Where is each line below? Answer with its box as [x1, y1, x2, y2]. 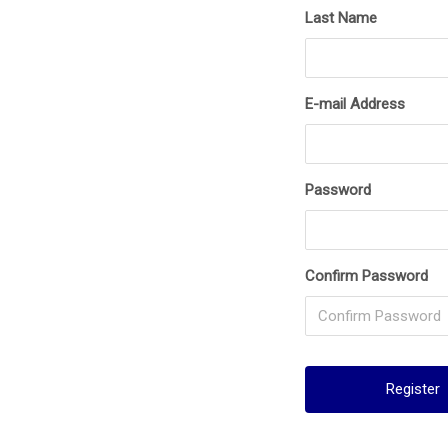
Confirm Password [305, 267, 429, 285]
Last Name [305, 9, 378, 27]
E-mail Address [305, 95, 406, 113]
